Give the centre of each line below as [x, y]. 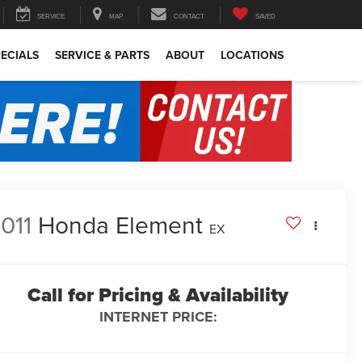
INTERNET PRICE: [158, 317]
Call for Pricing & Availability [158, 295]
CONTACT [189, 17]
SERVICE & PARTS [102, 55]
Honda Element [121, 225]
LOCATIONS [252, 55]
